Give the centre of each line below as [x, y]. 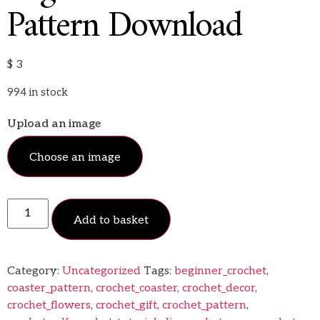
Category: [35, 271]
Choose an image [75, 158]
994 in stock [37, 92]
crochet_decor [219, 289]
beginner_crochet [220, 271]
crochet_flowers [49, 306]
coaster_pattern [49, 289]
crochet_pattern [204, 306]
